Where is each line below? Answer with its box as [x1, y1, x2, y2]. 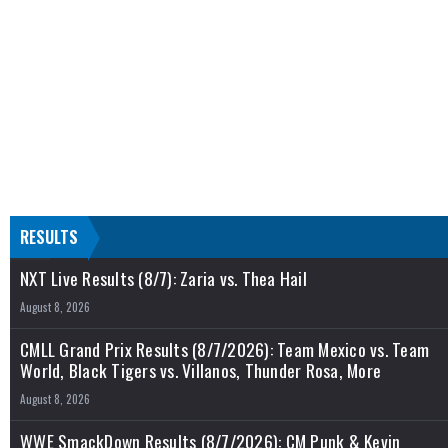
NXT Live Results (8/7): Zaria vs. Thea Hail [20, 265, 307, 292]
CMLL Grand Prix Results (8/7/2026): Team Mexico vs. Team [20, 336, 429, 363]
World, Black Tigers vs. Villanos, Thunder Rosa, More [20, 357, 381, 384]
